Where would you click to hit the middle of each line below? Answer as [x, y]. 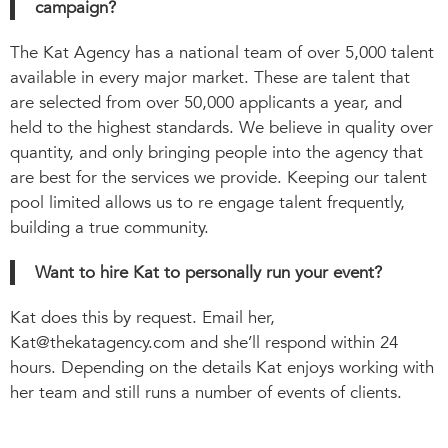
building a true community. [109, 227]
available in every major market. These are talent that [210, 77]
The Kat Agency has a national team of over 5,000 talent [222, 52]
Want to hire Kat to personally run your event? [208, 272]
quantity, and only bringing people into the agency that [216, 152]
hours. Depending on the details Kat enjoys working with [222, 367]
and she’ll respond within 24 [291, 342]
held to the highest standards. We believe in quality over [221, 127]
